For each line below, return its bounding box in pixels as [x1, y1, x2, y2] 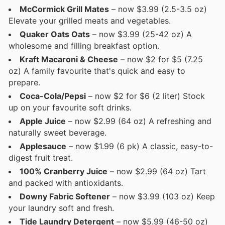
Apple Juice [20, 116, 66, 126]
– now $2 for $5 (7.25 [118, 54, 203, 64]
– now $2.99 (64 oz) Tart [107, 166, 206, 176]
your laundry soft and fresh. [9, 202, 114, 213]
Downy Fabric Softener [20, 191, 110, 201]
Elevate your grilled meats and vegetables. [9, 15, 171, 26]
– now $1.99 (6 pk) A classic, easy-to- [66, 141, 213, 151]
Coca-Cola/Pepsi [20, 90, 86, 101]
